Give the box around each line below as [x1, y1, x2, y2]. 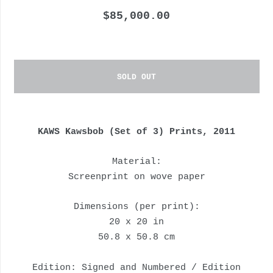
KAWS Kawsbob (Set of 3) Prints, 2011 [38, 127, 236, 138]
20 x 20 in [109, 217, 165, 228]
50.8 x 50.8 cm [98, 232, 175, 243]
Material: [112, 157, 161, 168]
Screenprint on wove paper [68, 172, 205, 183]
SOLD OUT [117, 73, 157, 82]
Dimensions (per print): [73, 202, 200, 213]
